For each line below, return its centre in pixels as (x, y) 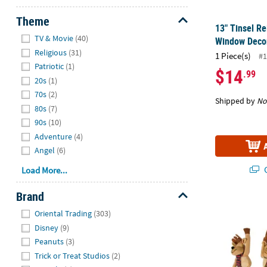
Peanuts (49, 242)
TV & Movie (54, 38)
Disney (47, 227)
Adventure (54, 136)
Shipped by (236, 101)
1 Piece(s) (233, 56)
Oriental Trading (63, 214)
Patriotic (49, 66)
